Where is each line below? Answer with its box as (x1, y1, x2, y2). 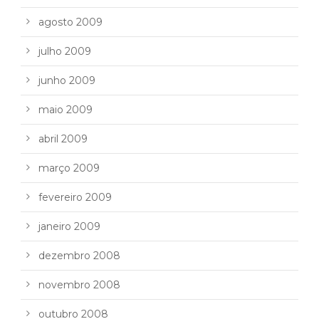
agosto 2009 (38, 15, 103, 28)
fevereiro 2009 (38, 190, 112, 204)
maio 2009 (38, 103, 93, 116)
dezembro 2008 (38, 249, 120, 262)
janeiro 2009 (38, 219, 100, 233)
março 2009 (38, 161, 100, 174)
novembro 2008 (38, 278, 120, 291)
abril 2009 (38, 132, 88, 145)
